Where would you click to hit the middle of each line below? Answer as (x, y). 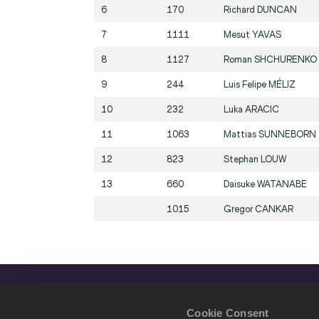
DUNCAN (277, 10)
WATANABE (282, 184)
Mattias (241, 135)
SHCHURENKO (286, 60)
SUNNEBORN (287, 135)
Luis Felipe (246, 85)
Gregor (239, 209)
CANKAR (274, 209)
